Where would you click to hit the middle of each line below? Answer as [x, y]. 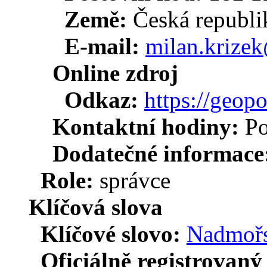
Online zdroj [115, 73]
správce [135, 180]
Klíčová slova [96, 207]
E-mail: [105, 46]
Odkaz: [104, 100]
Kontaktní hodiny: [149, 126]
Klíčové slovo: [114, 234]
